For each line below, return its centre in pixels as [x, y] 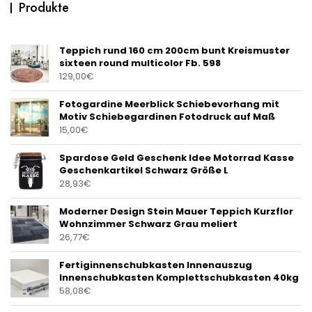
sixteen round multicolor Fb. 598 [140, 63]
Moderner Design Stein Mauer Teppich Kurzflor [176, 212]
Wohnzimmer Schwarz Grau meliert [148, 224]
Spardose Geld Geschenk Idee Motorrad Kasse [177, 158]
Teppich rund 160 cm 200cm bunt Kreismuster [174, 51]
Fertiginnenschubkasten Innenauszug [156, 265]
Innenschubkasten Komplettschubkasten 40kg [179, 278]
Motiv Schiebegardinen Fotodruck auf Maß [167, 117]
